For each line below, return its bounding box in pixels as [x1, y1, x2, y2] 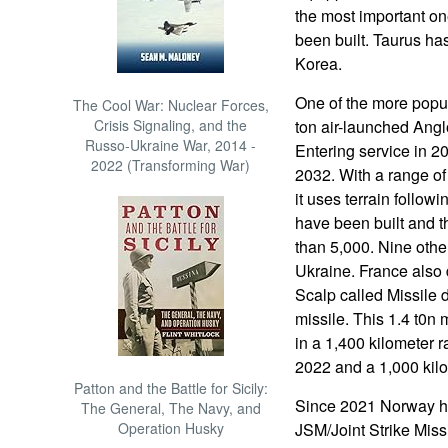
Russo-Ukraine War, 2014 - [85, 135, 257, 155]
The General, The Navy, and [80, 398, 261, 418]
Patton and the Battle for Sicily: [73, 378, 268, 398]
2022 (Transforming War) [91, 155, 251, 175]
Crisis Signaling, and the [94, 115, 248, 135]
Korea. [294, 52, 342, 75]
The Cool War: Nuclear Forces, [72, 95, 269, 115]
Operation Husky [117, 418, 224, 438]
